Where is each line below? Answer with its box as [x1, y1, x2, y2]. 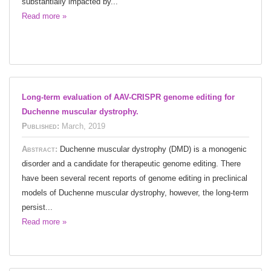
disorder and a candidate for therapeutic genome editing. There [22, 158, 241, 168]
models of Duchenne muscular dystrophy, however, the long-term [22, 188, 249, 197]
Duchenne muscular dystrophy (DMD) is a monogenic [60, 144, 247, 154]
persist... [22, 202, 53, 212]
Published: [22, 121, 59, 131]
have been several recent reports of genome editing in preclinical [22, 173, 247, 183]
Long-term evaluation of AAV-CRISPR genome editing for [22, 92, 235, 102]
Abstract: [22, 144, 60, 154]
